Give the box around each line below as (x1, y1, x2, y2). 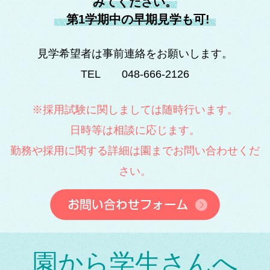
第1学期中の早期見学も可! (54, 13, 210, 26)
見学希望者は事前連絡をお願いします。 (37, 48, 233, 60)
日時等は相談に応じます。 (70, 124, 200, 136)
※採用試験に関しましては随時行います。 (32, 104, 238, 116)
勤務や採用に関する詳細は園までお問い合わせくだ (10, 145, 260, 157)
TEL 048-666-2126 (81, 68, 189, 80)
